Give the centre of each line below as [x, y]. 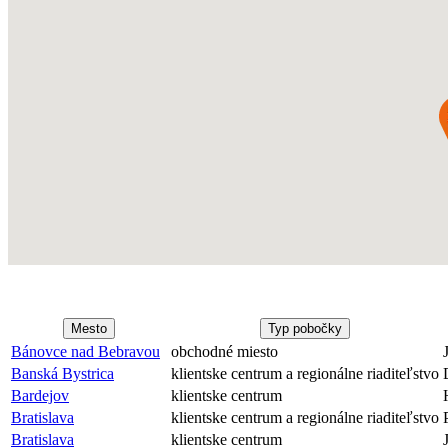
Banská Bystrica [62, 373]
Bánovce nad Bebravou [85, 351]
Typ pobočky [305, 328]
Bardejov [40, 395]
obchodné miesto [224, 351]
